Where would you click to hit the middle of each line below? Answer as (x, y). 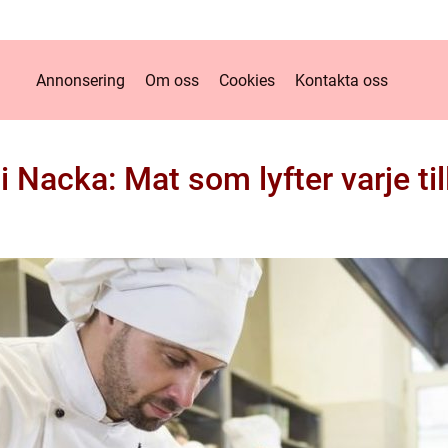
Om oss (172, 80)
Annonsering (80, 80)
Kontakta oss (341, 80)
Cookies (247, 80)
